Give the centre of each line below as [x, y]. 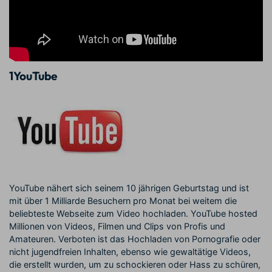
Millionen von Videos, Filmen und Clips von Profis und [117, 226]
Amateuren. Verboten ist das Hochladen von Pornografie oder [135, 239]
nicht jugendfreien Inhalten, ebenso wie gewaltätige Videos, [130, 251]
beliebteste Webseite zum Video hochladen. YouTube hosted [133, 213]
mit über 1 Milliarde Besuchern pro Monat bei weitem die [123, 200]
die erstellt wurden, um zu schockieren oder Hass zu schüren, [135, 264]
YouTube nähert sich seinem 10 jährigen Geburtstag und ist [129, 188]
